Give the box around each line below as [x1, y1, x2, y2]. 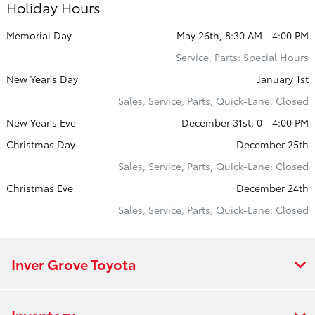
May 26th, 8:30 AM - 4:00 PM [176, 28, 309, 43]
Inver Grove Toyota [11, 254, 136, 274]
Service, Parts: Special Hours [176, 50, 309, 65]
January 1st [257, 72, 309, 86]
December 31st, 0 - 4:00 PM [181, 115, 309, 130]
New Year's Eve [6, 115, 76, 130]
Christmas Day [6, 137, 75, 152]
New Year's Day [6, 72, 78, 86]
